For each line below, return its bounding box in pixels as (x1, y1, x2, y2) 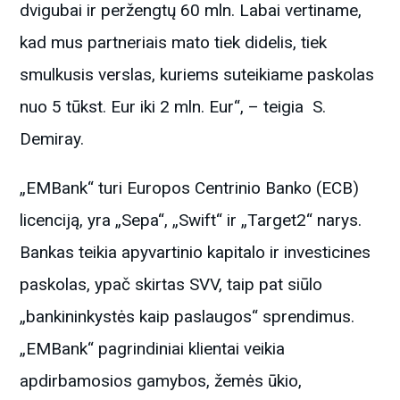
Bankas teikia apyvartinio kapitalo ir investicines (20, 241, 371, 262)
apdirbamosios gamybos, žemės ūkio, (20, 370, 303, 391)
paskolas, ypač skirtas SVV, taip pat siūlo (20, 273, 323, 295)
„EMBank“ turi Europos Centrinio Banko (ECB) (20, 177, 360, 198)
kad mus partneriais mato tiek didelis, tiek (20, 31, 328, 53)
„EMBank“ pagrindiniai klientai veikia (20, 337, 286, 359)
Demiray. (20, 128, 85, 149)
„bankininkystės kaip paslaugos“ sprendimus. (20, 305, 355, 327)
